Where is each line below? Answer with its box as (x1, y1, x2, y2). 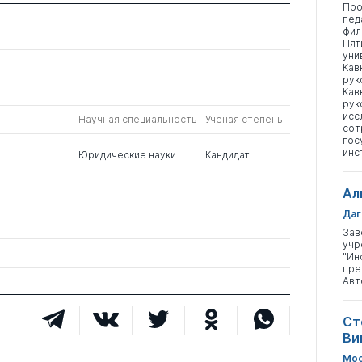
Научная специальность (78, 113, 197, 125)
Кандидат (204, 149, 250, 161)
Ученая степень (204, 113, 283, 125)
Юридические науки (78, 149, 176, 161)
